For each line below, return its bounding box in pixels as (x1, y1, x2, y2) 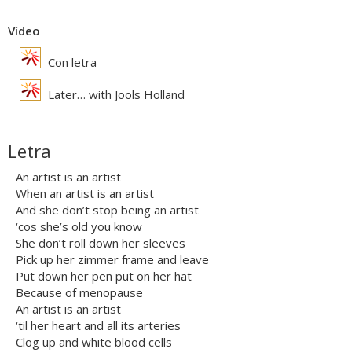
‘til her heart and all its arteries (16, 317, 181, 334)
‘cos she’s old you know (16, 218, 142, 235)
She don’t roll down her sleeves (16, 235, 185, 251)
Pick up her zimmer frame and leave (16, 251, 209, 268)
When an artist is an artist (16, 185, 154, 202)
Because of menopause (16, 284, 143, 301)
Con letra (45, 54, 97, 71)
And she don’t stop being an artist (16, 202, 199, 218)
